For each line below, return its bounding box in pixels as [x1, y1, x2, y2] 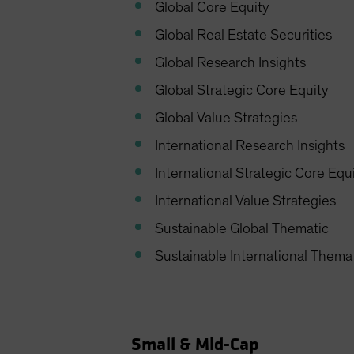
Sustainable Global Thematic [155, 221, 330, 237]
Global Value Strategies [155, 111, 298, 126]
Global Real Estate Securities [155, 28, 333, 43]
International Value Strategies [155, 194, 337, 209]
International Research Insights [155, 138, 345, 154]
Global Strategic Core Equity [155, 83, 329, 99]
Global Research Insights [155, 55, 307, 71]
